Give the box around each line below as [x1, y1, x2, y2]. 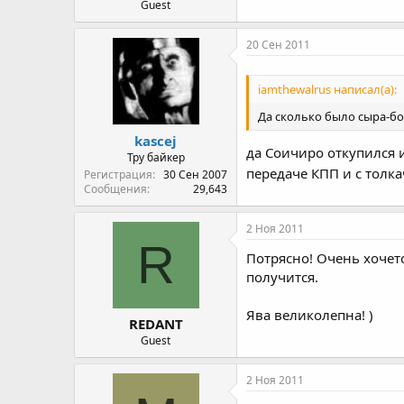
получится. [246, 267, 318, 286]
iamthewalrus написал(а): [258, 81, 397, 98]
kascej [134, 131, 177, 150]
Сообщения [84, 180, 147, 197]
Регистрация [84, 166, 152, 182]
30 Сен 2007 [163, 166, 227, 182]
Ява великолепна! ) [246, 305, 373, 324]
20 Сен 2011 [246, 37, 310, 52]
